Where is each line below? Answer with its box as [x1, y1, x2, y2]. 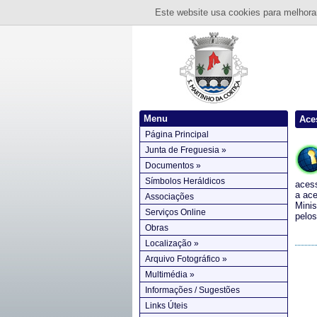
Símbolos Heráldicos [145, 176, 225, 186]
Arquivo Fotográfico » [145, 254, 227, 264]
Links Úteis [145, 301, 188, 311]
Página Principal [145, 129, 209, 139]
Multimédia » [145, 270, 195, 279]
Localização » [145, 238, 199, 248]
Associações [145, 192, 194, 202]
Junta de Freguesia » [145, 145, 226, 155]
